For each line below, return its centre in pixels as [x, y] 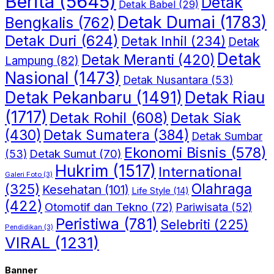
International [200, 171]
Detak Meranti [128, 60]
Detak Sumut [63, 153]
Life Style [151, 191]
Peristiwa [87, 224]
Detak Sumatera [97, 135]
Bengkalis [39, 22]
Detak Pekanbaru [68, 97]
